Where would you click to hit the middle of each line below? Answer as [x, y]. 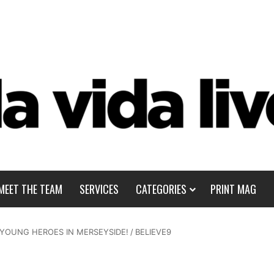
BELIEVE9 [153, 232]
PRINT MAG [233, 189]
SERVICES [99, 189]
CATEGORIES [161, 189]
